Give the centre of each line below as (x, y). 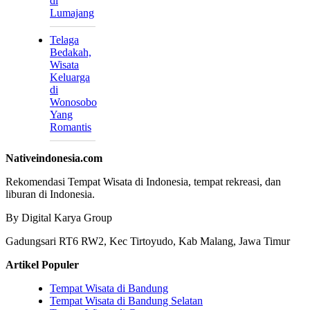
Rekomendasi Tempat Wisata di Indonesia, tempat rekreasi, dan (143, 182)
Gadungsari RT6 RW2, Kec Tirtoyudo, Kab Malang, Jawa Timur (148, 241)
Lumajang (72, 13)
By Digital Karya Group (59, 218)
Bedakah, (71, 53)
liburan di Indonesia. (50, 194)
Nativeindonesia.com (54, 158)
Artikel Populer (42, 265)
